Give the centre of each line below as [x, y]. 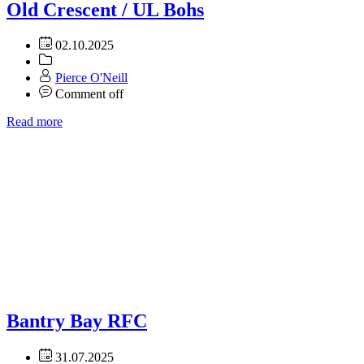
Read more [35, 122]
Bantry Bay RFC [77, 321]
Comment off [89, 94]
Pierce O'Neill [91, 78]
